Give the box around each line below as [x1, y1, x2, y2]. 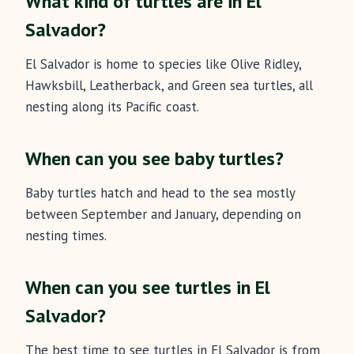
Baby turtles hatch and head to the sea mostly [25, 184, 295, 202]
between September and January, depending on [25, 205, 301, 224]
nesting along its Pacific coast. [25, 98, 199, 116]
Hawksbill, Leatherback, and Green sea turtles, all [25, 77, 313, 95]
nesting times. [25, 227, 107, 245]
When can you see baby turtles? [25, 146, 284, 171]
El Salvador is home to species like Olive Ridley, [25, 55, 301, 73]
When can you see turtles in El [25, 275, 270, 300]
